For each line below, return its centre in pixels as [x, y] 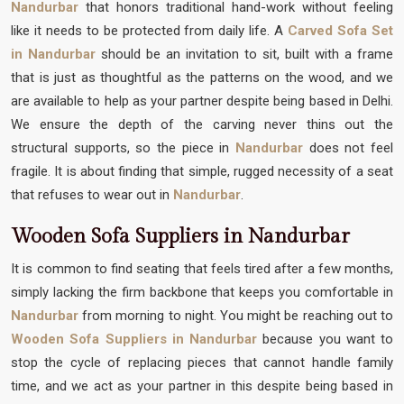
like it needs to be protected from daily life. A [150, 30]
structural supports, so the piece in [123, 147]
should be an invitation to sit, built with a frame [244, 54]
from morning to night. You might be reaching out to [236, 315]
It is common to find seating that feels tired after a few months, [202, 268]
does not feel [351, 147]
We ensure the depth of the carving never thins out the [202, 124]
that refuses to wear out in [92, 194]
